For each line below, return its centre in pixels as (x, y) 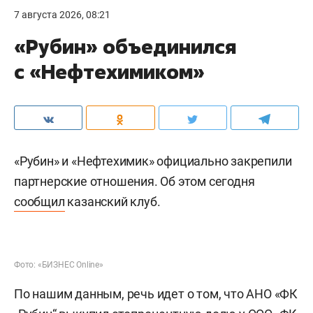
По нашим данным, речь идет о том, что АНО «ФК (156, 294)
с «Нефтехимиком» (109, 72)
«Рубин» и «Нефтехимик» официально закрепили (153, 161)
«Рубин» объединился (125, 46)
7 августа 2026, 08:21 (62, 15)
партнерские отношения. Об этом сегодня (134, 181)
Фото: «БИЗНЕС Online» (59, 265)
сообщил (39, 202)
